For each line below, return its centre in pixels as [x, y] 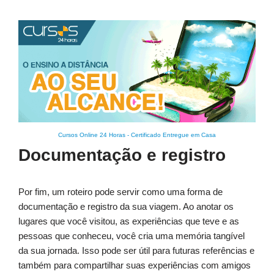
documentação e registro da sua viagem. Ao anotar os [126, 207]
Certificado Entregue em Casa [173, 135]
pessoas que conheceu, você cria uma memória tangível [131, 236]
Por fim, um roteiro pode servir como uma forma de [120, 192]
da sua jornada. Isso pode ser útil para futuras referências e [136, 251]
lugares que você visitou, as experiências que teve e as [129, 221]
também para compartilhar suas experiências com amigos [135, 265]
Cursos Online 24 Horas [92, 135]
